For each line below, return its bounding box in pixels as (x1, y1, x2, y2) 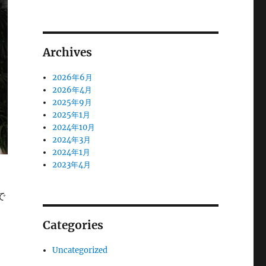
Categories (42, 218, 103, 232)
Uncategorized (52, 245, 108, 255)
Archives (42, 45, 92, 59)
